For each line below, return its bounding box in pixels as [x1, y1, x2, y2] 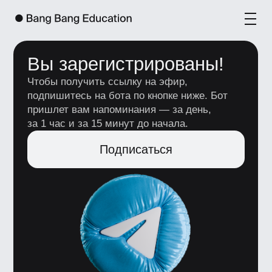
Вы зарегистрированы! [19, 38, 160, 54]
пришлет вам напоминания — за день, [19, 74, 151, 83]
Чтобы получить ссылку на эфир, [19, 54, 134, 63]
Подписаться [71, 101, 123, 112]
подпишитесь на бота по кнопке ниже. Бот [19, 64, 163, 73]
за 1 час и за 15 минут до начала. [19, 84, 135, 93]
